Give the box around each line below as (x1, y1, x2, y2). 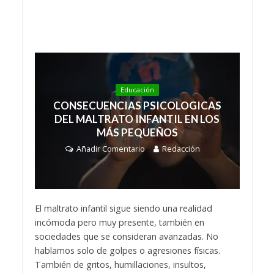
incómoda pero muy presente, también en (34, 217, 204, 229)
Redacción (162, 143, 200, 154)
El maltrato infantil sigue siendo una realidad (34, 202, 212, 215)
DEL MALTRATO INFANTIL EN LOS (54, 112, 220, 125)
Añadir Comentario (76, 143, 145, 154)
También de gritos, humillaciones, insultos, (34, 259, 206, 271)
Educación (120, 85, 154, 94)
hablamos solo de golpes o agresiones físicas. (34, 245, 220, 257)
